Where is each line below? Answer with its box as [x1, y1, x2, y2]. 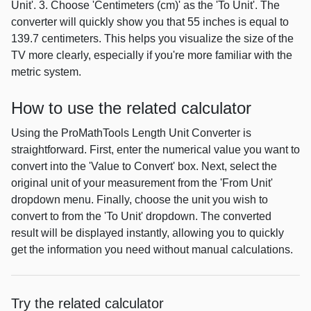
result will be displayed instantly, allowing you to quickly [11, 227, 284, 239]
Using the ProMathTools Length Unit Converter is [11, 127, 251, 140]
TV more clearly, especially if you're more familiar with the [11, 49, 292, 62]
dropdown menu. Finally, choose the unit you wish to [11, 194, 268, 206]
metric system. [11, 66, 81, 78]
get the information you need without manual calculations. [11, 244, 293, 256]
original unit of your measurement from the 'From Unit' [11, 177, 273, 190]
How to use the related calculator [11, 99, 251, 118]
